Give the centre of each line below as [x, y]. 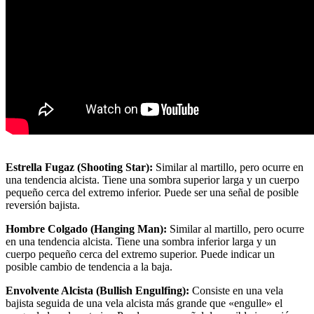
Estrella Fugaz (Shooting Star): [79, 168]
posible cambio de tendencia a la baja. [89, 267]
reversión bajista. [43, 205]
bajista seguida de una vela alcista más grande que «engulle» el [144, 303]
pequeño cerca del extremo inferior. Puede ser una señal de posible [152, 193]
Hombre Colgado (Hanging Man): [86, 229]
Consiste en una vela [236, 291]
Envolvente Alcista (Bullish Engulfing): [97, 291]
